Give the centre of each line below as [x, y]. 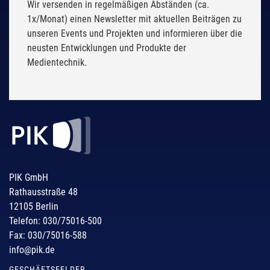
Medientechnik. [57, 63]
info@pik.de [32, 250]
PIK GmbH [29, 177]
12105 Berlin [34, 206]
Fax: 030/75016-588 [48, 235]
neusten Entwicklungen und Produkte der [107, 48]
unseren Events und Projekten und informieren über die [135, 34]
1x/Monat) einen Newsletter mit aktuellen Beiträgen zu [134, 19]
